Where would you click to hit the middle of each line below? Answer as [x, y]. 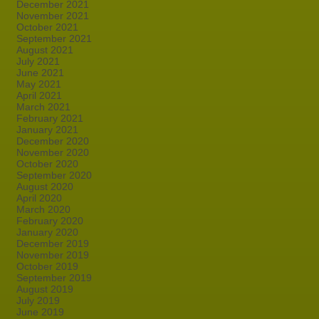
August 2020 [45, 187]
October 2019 [47, 266]
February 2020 [50, 221]
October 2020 [47, 164]
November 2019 [53, 255]
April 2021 [39, 95]
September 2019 [54, 278]
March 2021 [43, 107]
